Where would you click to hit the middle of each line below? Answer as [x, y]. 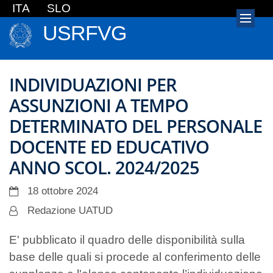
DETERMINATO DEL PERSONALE [136, 126]
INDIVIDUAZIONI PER [93, 84]
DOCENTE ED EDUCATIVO [109, 147]
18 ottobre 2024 [63, 191]
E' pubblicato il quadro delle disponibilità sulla [127, 240]
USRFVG [84, 33]
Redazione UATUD [70, 211]
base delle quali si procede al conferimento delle [135, 257]
